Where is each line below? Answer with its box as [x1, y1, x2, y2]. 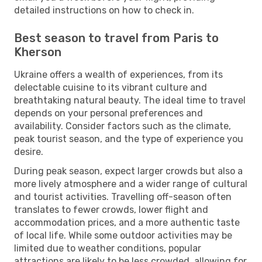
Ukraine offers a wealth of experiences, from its [14, 68, 223, 80]
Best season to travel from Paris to [14, 30, 219, 45]
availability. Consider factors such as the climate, [14, 120, 231, 132]
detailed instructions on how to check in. [14, 4, 194, 16]
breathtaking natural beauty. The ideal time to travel [14, 94, 246, 106]
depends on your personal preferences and [14, 107, 203, 119]
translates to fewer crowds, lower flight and [14, 204, 208, 215]
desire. [14, 146, 43, 157]
